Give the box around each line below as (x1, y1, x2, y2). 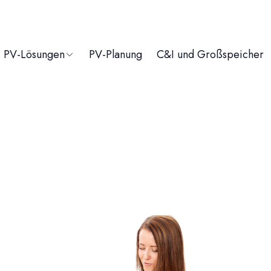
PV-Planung (89, 47, 142, 62)
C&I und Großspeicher (157, 47, 264, 62)
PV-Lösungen (4, 47, 65, 62)
